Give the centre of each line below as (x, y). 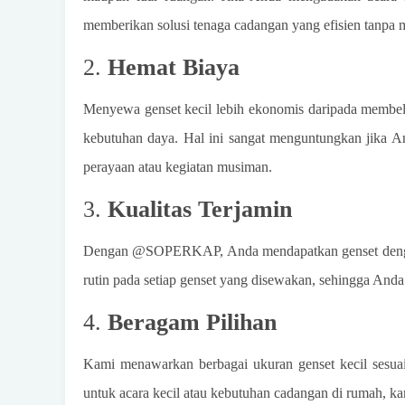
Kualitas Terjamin (200, 209)
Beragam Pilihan (192, 322)
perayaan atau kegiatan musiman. (178, 167)
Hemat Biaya (174, 67)
